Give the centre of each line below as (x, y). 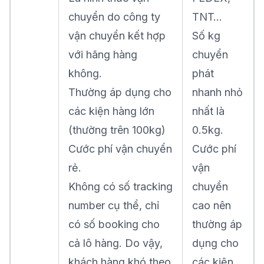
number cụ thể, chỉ (114, 205)
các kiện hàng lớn (111, 111)
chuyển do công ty (114, 17)
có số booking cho (114, 224)
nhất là (208, 111)
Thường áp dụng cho (120, 92)
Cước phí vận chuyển (120, 149)
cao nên (212, 205)
